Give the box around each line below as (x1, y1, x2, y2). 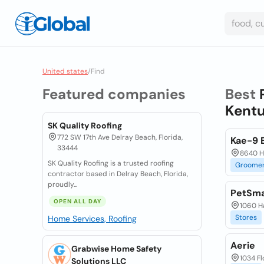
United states (42, 67, 88, 76)
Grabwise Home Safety (71, 243, 161, 254)
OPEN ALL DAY (54, 197, 101, 205)
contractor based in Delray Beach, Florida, (48, 169, 188, 179)
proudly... (48, 180, 77, 189)
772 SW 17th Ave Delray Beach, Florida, (57, 133, 183, 142)
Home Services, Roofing (48, 213, 137, 224)
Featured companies (42, 85, 186, 103)
